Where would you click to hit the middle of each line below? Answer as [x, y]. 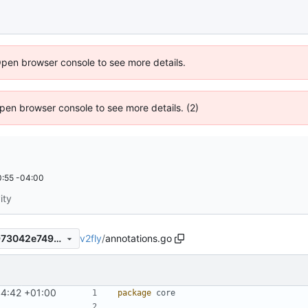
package [134, 293]
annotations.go [139, 238]
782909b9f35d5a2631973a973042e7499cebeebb [57, 239]
